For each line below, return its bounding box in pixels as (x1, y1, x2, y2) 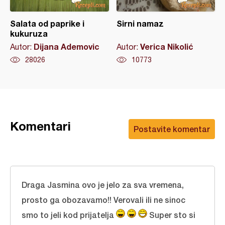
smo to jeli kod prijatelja (22, 210, 116, 219)
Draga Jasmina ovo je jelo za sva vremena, (22, 180, 184, 189)
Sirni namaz (116, 19, 164, 28)
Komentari (10, 119, 71, 133)
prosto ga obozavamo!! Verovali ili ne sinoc (22, 195, 185, 204)
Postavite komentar (134, 124, 210, 134)
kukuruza (10, 29, 48, 38)
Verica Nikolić (140, 42, 193, 51)
